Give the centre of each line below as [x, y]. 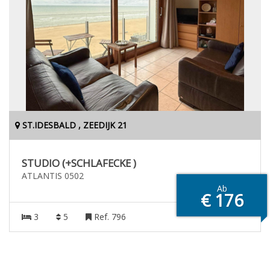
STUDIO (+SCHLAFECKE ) [79, 163]
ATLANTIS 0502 [53, 176]
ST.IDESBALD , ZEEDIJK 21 [74, 125]
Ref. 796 [109, 217]
